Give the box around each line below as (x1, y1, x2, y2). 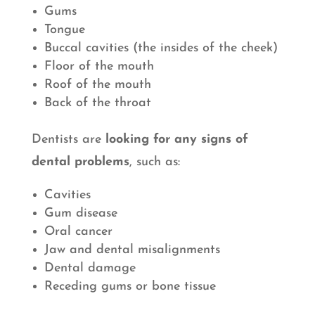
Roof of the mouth (44, 78, 151, 92)
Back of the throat (44, 96, 151, 110)
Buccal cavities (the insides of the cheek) (44, 41, 282, 56)
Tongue (44, 23, 85, 37)
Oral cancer (44, 225, 112, 239)
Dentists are (31, 133, 105, 147)
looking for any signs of (105, 133, 248, 147)
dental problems (31, 155, 129, 169)
